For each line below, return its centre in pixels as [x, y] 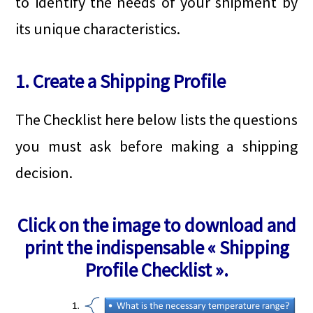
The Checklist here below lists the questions [156, 119]
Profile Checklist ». [156, 269]
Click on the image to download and [156, 225]
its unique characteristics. [98, 28]
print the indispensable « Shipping [156, 247]
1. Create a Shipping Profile [121, 81]
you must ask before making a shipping [156, 146]
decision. [44, 172]
